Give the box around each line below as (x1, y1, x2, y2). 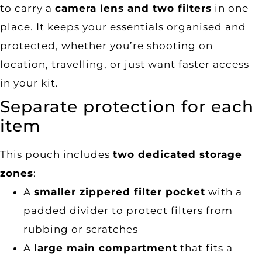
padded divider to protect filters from (23, 204, 233, 216)
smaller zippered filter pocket (34, 185, 205, 198)
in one (212, 2, 249, 14)
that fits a (177, 242, 233, 254)
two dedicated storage (113, 148, 242, 160)
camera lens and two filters (55, 2, 212, 14)
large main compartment (34, 242, 177, 254)
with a (205, 185, 242, 198)
